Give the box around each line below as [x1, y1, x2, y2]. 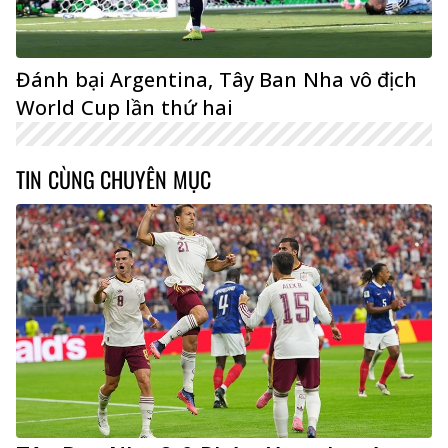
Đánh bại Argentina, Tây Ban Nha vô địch [16, 66, 418, 94]
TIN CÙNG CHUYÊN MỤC [16, 163, 211, 196]
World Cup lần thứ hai [16, 94, 234, 122]
